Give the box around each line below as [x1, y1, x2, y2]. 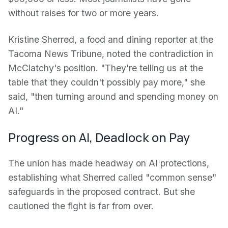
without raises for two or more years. [8, 8, 159, 18]
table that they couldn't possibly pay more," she [8, 77, 205, 88]
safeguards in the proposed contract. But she [8, 186, 195, 197]
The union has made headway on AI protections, [8, 158, 209, 168]
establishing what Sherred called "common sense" [8, 172, 216, 183]
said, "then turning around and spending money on [8, 91, 218, 102]
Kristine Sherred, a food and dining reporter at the [8, 34, 213, 45]
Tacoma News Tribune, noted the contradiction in [8, 48, 213, 59]
